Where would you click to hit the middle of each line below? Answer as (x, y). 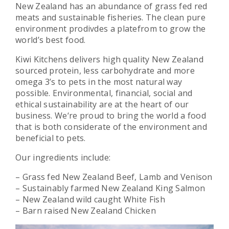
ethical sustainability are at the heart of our (102, 104)
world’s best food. (51, 40)
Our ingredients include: (64, 157)
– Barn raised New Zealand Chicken (86, 210)
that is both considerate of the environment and (111, 127)
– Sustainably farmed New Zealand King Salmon (110, 188)
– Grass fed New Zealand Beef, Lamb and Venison (114, 177)
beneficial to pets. (51, 138)
